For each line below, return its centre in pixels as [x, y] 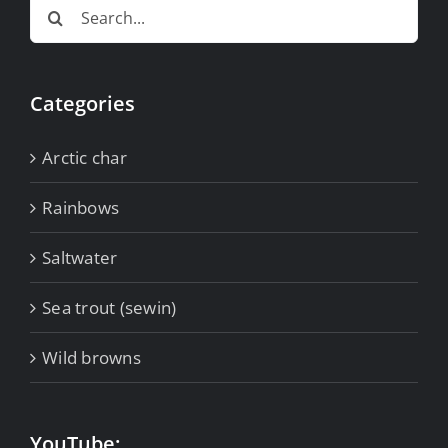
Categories [82, 104]
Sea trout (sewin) [109, 308]
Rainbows [81, 208]
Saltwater [80, 258]
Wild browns [91, 358]
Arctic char [84, 158]
